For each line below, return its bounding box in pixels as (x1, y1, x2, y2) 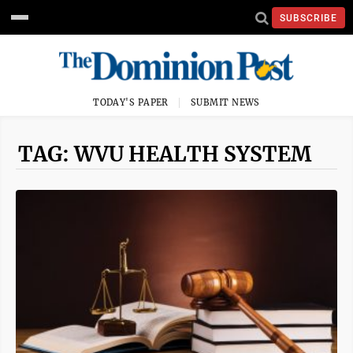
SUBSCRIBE (280, 12, 337, 24)
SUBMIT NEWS (191, 97, 260, 108)
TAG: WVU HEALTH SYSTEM (18, 141, 311, 167)
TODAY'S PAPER (93, 97, 169, 108)
